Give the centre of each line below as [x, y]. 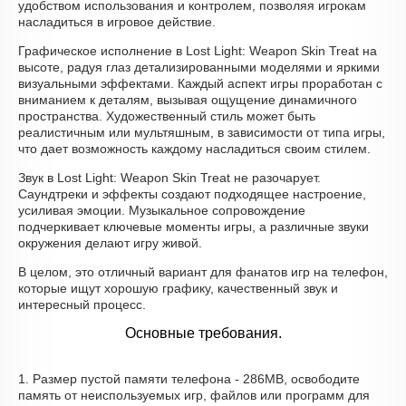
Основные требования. [203, 333]
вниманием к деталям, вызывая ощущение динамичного [188, 100]
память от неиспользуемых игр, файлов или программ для [194, 395]
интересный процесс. [82, 304]
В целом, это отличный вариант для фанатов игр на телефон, [203, 272]
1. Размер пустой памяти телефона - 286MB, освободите [189, 379]
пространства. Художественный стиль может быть [167, 116]
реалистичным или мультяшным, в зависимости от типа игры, [202, 132]
